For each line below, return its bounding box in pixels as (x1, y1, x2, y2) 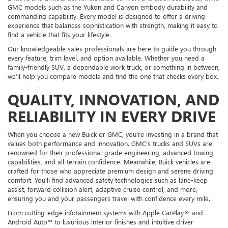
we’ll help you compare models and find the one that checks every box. (8, 72, 218, 81)
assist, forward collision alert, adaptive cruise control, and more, (8, 185, 197, 194)
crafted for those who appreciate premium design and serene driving (8, 166, 213, 176)
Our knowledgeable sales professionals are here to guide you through (8, 44, 216, 53)
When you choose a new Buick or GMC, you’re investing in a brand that (8, 130, 218, 139)
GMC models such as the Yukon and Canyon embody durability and (8, 3, 208, 12)
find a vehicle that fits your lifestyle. (8, 30, 111, 39)
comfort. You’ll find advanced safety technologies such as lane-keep (8, 176, 208, 185)
